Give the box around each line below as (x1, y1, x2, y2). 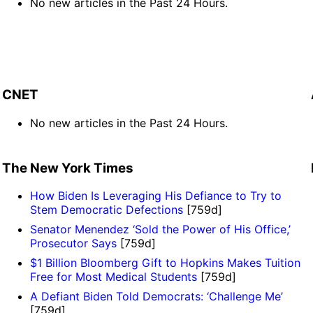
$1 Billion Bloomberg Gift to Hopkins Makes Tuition (29, 256, 300, 270)
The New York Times (1, 159, 133, 176)
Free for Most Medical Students (29, 270, 197, 284)
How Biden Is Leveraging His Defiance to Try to (29, 189, 282, 203)
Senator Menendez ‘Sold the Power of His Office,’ (29, 222, 291, 237)
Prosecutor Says (29, 236, 117, 251)
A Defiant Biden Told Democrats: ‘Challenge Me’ (29, 289, 283, 304)
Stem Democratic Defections (29, 203, 183, 217)
